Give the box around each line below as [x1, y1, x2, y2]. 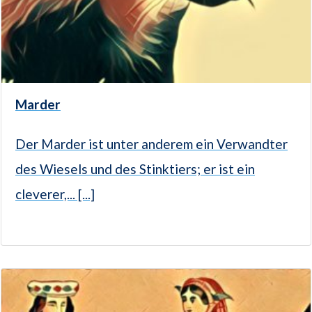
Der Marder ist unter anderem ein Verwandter [15, 136, 288, 153]
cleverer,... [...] [15, 186, 95, 203]
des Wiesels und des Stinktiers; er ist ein [15, 161, 255, 178]
